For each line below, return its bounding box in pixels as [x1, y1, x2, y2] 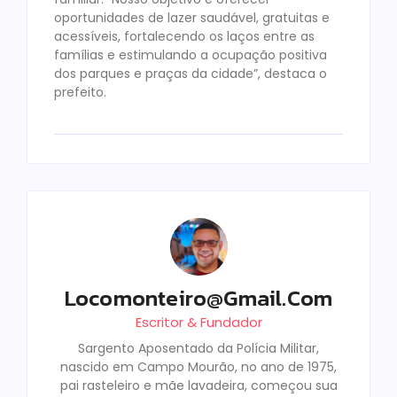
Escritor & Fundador [135, 313, 262, 332]
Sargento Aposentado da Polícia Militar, [78, 339, 319, 358]
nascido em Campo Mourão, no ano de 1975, [60, 358, 337, 377]
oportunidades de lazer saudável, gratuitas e [54, 8, 330, 27]
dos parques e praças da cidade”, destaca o [54, 64, 327, 82]
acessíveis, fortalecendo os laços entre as [54, 27, 315, 45]
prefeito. [54, 82, 106, 101]
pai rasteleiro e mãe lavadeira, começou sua [59, 377, 338, 395]
